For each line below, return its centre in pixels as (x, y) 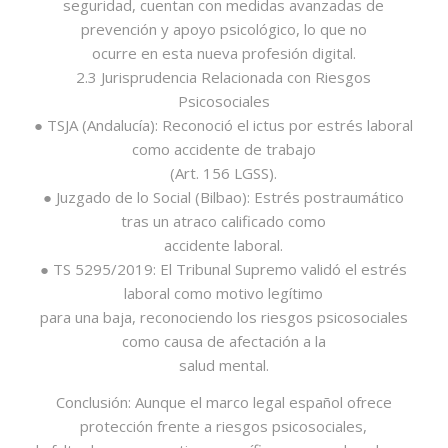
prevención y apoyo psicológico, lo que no (223, 29)
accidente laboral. (224, 245)
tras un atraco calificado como (224, 221)
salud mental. (223, 365)
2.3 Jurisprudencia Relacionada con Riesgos (224, 77)
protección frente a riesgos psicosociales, (224, 426)
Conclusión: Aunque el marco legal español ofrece (223, 402)
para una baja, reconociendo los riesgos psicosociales (223, 317)
